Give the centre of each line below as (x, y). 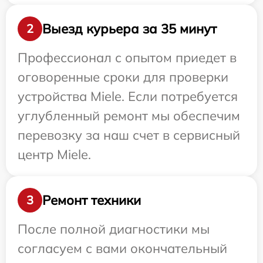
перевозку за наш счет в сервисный (129, 135)
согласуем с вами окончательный (122, 249)
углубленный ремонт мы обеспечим (129, 116)
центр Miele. (54, 155)
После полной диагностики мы (114, 229)
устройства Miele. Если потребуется (128, 97)
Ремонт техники (92, 200)
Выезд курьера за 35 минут (129, 28)
